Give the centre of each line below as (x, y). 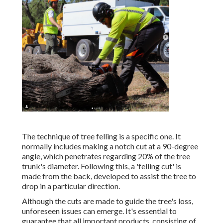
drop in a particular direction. (71, 186)
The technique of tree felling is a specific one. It (101, 136)
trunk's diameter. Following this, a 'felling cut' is (102, 166)
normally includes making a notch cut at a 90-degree (110, 146)
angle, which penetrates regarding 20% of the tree (106, 156)
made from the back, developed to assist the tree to (109, 176)
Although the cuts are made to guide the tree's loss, (108, 201)
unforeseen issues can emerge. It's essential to (99, 211)
